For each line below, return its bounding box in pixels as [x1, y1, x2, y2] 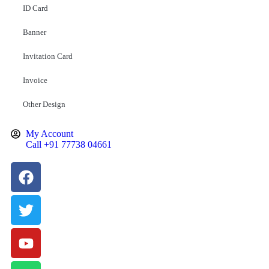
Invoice [23, 76, 47, 85]
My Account [26, 128, 73, 139]
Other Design [23, 100, 65, 109]
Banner [23, 28, 46, 37]
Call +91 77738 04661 [26, 139, 112, 150]
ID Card [23, 4, 48, 13]
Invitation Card [23, 52, 73, 61]
